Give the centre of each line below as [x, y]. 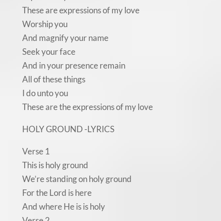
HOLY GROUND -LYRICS [68, 129]
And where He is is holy [63, 207]
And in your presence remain [74, 66]
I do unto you [45, 93]
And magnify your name [65, 38]
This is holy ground [55, 165]
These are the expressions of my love [87, 107]
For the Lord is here [57, 193]
